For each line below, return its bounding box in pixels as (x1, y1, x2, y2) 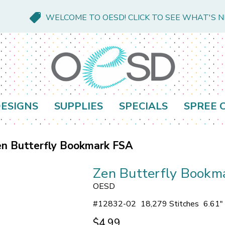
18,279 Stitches (141, 198, 199, 210)
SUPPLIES (54, 99, 103, 114)
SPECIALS (119, 99, 168, 114)
